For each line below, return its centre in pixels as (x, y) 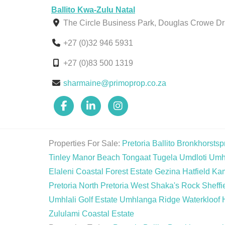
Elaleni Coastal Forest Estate (101, 172)
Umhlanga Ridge (150, 200)
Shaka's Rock (175, 186)
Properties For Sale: (84, 143)
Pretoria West (125, 186)
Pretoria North (74, 186)
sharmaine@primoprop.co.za (115, 83)
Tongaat (136, 157)
